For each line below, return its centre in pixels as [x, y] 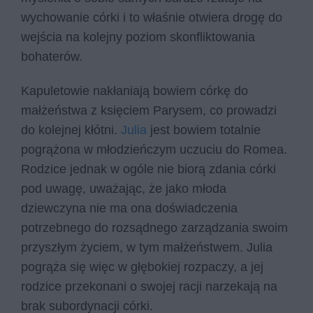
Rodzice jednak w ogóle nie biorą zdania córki [148, 169]
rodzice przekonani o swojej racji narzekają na [149, 287]
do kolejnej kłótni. [71, 130]
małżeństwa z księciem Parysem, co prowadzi [149, 111]
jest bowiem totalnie [204, 130]
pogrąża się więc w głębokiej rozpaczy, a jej [142, 267]
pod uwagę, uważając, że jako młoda [124, 189]
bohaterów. [53, 56]
